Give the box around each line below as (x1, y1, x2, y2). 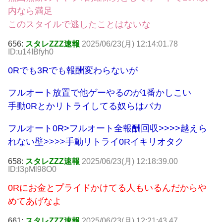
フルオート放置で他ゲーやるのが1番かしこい (8, 88, 191, 98)
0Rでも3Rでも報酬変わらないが (8, 65, 138, 76)
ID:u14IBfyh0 (8, 48, 54, 56)
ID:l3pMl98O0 (8, 165, 56, 174)
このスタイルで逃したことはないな (8, 19, 151, 30)
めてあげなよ (8, 196, 61, 207)
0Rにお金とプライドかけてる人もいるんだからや (8, 183, 207, 193)
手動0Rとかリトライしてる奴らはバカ (8, 101, 162, 111)
